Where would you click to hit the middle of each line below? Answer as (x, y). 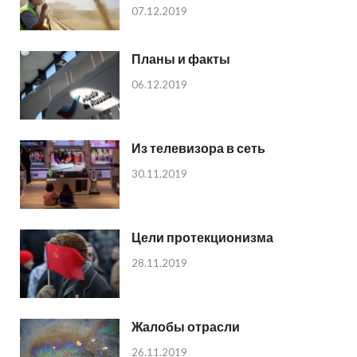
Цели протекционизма (202, 237)
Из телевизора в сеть (198, 148)
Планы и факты (181, 59)
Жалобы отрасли (186, 327)
